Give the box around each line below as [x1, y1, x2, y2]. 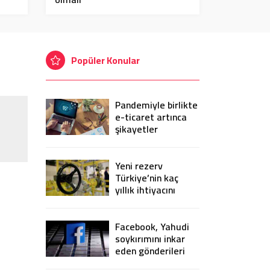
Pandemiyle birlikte [115, 96, 198, 115]
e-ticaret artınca [115, 108, 187, 127]
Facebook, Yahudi [115, 218, 189, 236]
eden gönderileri [115, 242, 185, 260]
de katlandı [115, 132, 163, 151]
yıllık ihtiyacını [115, 181, 175, 199]
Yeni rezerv [115, 157, 163, 175]
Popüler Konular [71, 51, 140, 70]
